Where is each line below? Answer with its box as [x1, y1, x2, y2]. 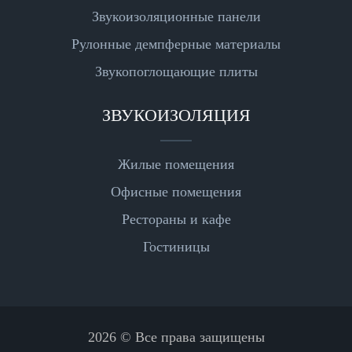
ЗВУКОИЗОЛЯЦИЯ [101, 106, 251, 125]
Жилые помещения [118, 156, 234, 172]
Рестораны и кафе [121, 211, 231, 227]
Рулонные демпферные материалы [71, 36, 280, 52]
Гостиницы [142, 239, 210, 255]
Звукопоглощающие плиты [94, 64, 258, 79]
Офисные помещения [111, 184, 241, 200]
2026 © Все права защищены [87, 329, 265, 345]
